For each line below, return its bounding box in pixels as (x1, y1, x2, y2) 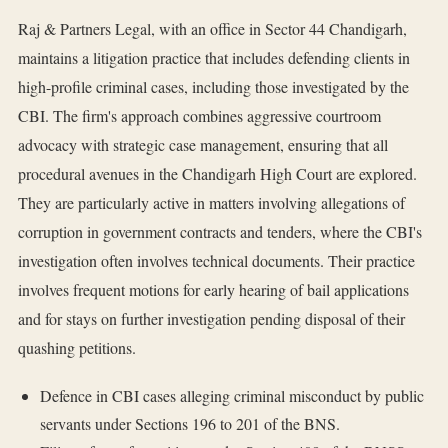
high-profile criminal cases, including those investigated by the (18, 76, 409, 98)
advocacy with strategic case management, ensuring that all (18, 134, 388, 156)
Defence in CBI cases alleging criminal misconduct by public (39, 385, 424, 407)
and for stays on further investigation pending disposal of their (18, 308, 405, 330)
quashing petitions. (18, 337, 136, 359)
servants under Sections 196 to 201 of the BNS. (39, 413, 340, 435)
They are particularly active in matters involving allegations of (18, 192, 405, 214)
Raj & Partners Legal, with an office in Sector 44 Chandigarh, (18, 18, 407, 40)
